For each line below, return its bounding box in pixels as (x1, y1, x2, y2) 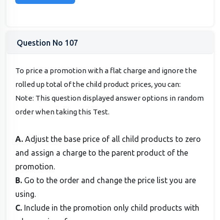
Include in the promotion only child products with (24, 203, 200, 212)
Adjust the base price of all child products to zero (25, 134, 201, 143)
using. (15, 189, 36, 198)
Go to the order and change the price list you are (24, 175, 196, 185)
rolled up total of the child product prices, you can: (15, 80, 181, 88)
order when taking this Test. (15, 107, 110, 116)
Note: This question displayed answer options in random (15, 93, 204, 102)
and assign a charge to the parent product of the (15, 148, 189, 157)
